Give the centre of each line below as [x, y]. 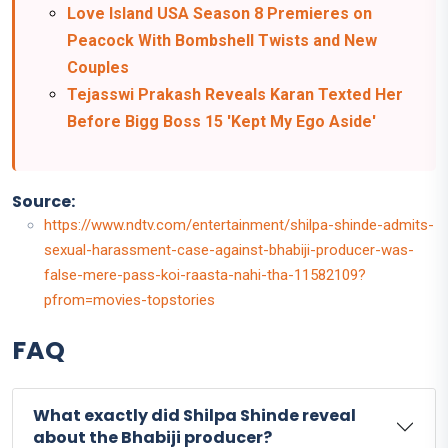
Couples [98, 68]
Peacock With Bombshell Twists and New [222, 41]
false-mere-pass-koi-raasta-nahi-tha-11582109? [205, 275]
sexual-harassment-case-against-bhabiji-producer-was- [229, 250]
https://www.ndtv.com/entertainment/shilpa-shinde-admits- [239, 225]
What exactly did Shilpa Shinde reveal [194, 416]
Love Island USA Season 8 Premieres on [219, 14]
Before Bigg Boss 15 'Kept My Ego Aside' [221, 122]
